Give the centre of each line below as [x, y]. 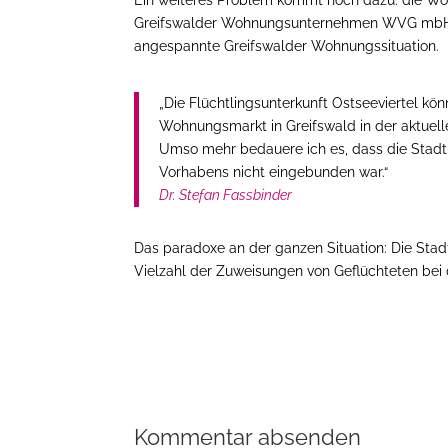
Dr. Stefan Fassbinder [226, 194]
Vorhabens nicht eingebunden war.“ [274, 171]
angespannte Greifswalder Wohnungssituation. [287, 45]
